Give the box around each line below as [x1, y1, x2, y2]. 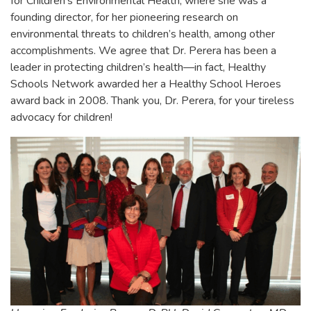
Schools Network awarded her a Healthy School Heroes [10, 76, 281, 92]
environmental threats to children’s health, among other [10, 26, 275, 42]
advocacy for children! [10, 109, 112, 125]
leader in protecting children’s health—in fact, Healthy [10, 59, 266, 75]
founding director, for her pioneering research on [10, 9, 238, 25]
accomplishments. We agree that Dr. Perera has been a [10, 42, 276, 58]
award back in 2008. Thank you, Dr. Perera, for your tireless [10, 92, 294, 108]
